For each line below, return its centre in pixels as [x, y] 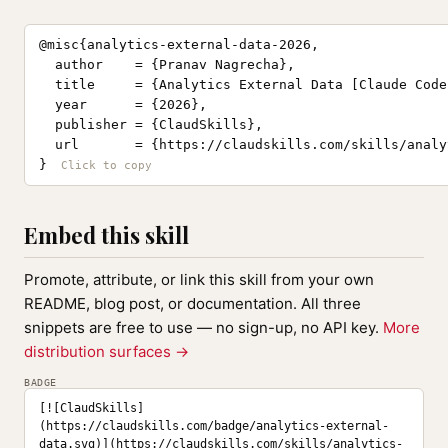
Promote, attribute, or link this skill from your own [199, 279]
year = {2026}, [123, 104]
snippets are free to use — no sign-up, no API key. [203, 327]
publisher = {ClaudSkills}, [151, 124]
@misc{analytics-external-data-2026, [179, 44]
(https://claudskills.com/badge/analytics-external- [214, 426]
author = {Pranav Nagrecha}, [167, 64]
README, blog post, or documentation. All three [192, 303]
